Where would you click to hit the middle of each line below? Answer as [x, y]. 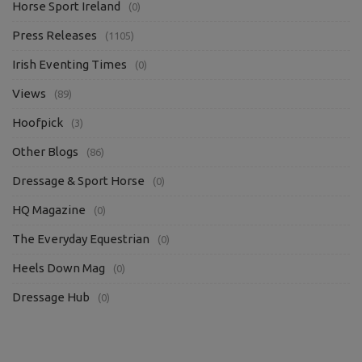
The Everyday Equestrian [81, 238]
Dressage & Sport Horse [78, 180]
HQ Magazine [49, 209]
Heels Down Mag [59, 267]
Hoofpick [38, 122]
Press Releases [55, 35]
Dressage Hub [51, 297]
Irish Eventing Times [69, 64]
